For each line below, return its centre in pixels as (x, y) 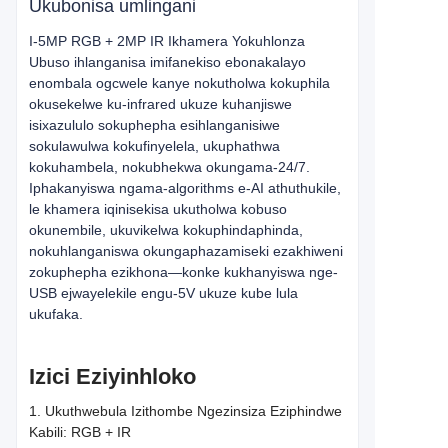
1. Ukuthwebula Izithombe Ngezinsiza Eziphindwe (185, 411)
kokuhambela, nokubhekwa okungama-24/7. (169, 167)
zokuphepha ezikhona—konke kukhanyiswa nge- (183, 272)
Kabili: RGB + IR (80, 432)
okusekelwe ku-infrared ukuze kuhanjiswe (160, 104)
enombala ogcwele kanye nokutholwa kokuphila (179, 83)
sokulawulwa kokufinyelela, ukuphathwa (154, 146)
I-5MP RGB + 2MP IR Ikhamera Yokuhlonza (167, 41)
